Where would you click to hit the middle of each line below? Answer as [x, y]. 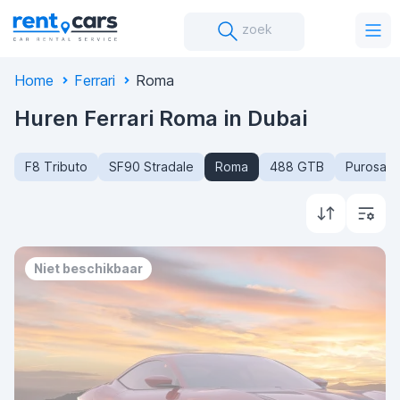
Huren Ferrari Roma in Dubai [161, 118]
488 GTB [297, 167]
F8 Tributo [56, 167]
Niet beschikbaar [88, 268]
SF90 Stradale [151, 167]
